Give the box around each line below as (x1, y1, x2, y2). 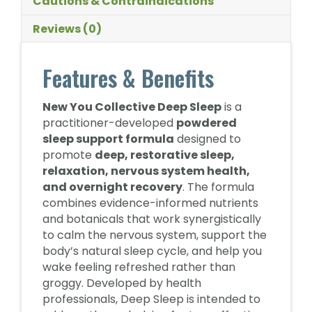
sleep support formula (42, 131, 174, 147)
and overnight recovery (42, 179, 182, 195)
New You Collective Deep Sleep (42, 99, 221, 115)
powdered (176, 115, 237, 131)
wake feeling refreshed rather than (42, 259, 235, 275)
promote (42, 147, 95, 163)
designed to (174, 131, 241, 147)
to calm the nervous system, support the (42, 227, 267, 243)
